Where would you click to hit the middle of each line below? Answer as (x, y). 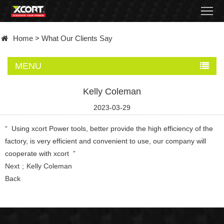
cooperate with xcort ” (40, 153)
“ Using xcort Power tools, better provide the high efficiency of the (109, 128)
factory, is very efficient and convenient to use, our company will (105, 141)
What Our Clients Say (77, 38)
